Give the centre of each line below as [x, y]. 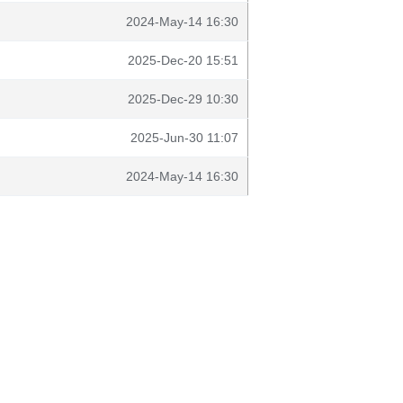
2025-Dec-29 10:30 [183, 99]
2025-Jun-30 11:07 [184, 138]
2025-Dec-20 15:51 [183, 60]
